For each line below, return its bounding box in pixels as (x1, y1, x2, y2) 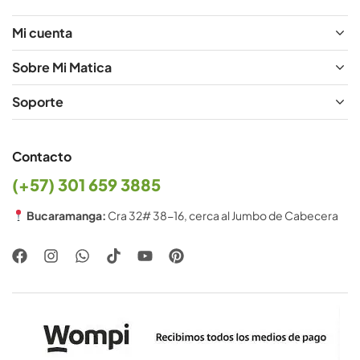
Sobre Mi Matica (12, 58, 112, 76)
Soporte (12, 92, 63, 110)
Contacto (12, 147, 72, 165)
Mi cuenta (12, 23, 72, 41)
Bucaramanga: (26, 207, 106, 223)
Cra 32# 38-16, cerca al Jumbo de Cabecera (105, 207, 338, 223)
